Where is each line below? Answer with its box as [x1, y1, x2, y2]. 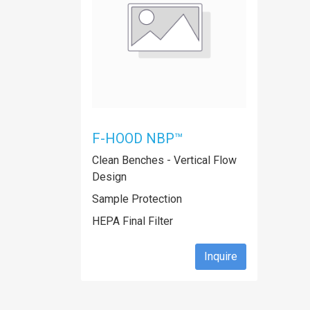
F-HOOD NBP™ [92, 130, 183, 147]
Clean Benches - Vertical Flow [92, 154, 237, 167]
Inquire [204, 250, 237, 263]
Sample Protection [92, 192, 182, 206]
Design [92, 170, 127, 183]
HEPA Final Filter [92, 215, 173, 228]
